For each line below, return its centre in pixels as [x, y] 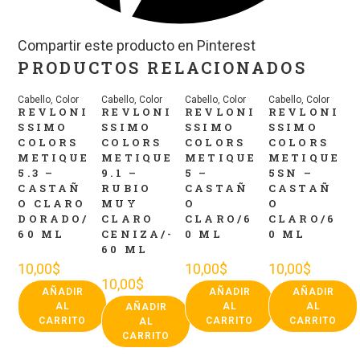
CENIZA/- [138, 234]
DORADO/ [53, 219]
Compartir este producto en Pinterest [137, 46]
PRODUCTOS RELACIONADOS [162, 68]
